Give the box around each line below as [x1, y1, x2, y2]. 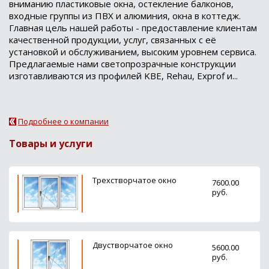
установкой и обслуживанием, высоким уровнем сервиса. [9, 46, 256, 58]
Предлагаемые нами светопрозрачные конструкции [9, 58, 236, 70]
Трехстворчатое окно [92, 175, 177, 186]
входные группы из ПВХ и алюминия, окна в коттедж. [9, 10, 241, 22]
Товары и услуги [9, 137, 92, 150]
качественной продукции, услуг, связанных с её [9, 34, 216, 46]
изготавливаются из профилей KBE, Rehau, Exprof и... [9, 70, 238, 82]
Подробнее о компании [18, 116, 109, 127]
